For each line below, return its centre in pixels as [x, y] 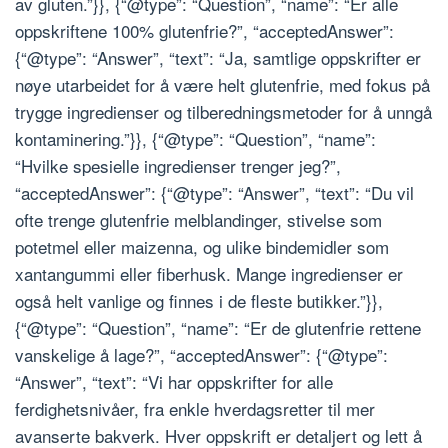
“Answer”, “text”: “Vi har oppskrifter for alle [174, 382]
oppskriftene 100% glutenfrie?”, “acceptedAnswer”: [204, 31]
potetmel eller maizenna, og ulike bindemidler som [202, 247]
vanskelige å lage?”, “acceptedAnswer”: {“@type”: [201, 355]
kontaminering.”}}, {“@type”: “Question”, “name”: [195, 139]
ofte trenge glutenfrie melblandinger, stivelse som [198, 220]
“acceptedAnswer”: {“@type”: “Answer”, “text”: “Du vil [214, 193]
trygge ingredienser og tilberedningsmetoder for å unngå [223, 112]
